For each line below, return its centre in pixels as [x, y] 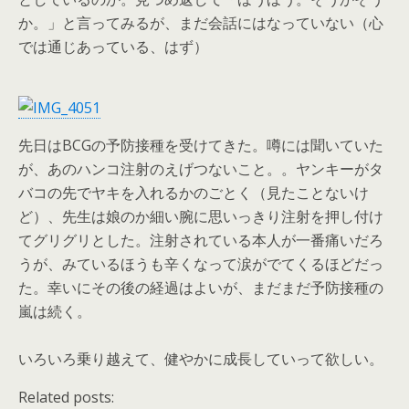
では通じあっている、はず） [113, 47]
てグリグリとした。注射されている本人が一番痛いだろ [201, 240]
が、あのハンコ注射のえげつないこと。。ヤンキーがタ [201, 169]
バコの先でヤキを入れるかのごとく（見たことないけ [194, 193]
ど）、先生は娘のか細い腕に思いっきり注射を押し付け [201, 216]
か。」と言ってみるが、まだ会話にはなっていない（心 [201, 23]
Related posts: [66, 397]
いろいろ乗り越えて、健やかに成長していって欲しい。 [201, 359]
